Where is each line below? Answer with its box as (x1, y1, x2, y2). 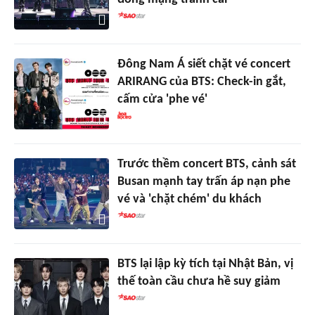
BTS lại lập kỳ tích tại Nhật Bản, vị (117, 257, 293, 271)
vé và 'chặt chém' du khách (117, 192, 262, 206)
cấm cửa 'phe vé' (117, 92, 207, 106)
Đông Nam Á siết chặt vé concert (117, 57, 290, 71)
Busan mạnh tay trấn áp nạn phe (117, 174, 290, 188)
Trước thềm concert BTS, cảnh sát (117, 157, 296, 171)
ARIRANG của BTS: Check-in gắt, (117, 75, 286, 89)
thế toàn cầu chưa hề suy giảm (117, 274, 281, 288)
